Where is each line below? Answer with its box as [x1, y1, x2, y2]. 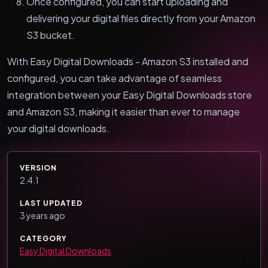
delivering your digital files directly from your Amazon [26, 11, 255, 25]
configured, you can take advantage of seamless [7, 71, 222, 84]
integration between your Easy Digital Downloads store [7, 88, 252, 101]
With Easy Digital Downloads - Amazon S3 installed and [7, 54, 248, 68]
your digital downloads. [7, 121, 109, 135]
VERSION [20, 163, 57, 172]
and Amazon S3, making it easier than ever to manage [7, 105, 240, 118]
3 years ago [20, 209, 65, 221]
